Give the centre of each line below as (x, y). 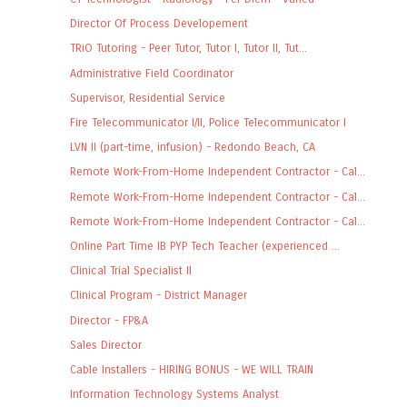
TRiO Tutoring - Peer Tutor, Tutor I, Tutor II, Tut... (188, 48)
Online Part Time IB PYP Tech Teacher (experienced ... (204, 245)
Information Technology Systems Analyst (174, 394)
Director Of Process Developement (159, 24)
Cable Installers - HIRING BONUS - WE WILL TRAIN (191, 369)
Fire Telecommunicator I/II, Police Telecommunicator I (208, 122)
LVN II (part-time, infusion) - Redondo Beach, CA (192, 147)
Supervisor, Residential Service (147, 97)
